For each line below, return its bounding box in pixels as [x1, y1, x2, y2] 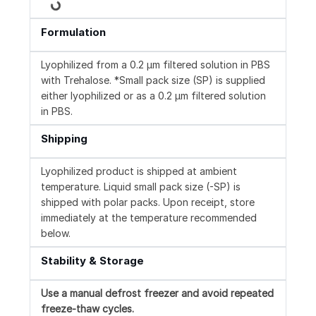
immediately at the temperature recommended [41, 212, 257, 224]
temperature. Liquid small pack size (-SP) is [41, 181, 241, 193]
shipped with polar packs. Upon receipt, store [41, 196, 255, 209]
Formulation [41, 25, 106, 39]
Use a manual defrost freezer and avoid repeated [41, 287, 274, 300]
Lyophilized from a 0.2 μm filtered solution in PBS [41, 59, 270, 71]
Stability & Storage [41, 254, 144, 268]
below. [41, 227, 71, 240]
